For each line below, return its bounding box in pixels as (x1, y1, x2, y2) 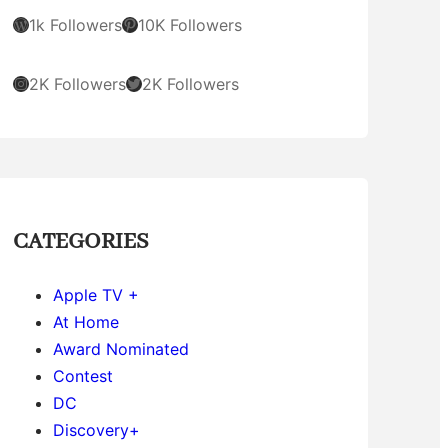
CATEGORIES (12, 227, 149, 256)
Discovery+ (52, 419, 140, 440)
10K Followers (137, 14, 242, 35)
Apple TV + (52, 284, 139, 305)
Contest (52, 365, 113, 386)
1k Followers (28, 14, 122, 35)
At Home (52, 311, 119, 332)
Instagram (11, 72, 26, 93)
